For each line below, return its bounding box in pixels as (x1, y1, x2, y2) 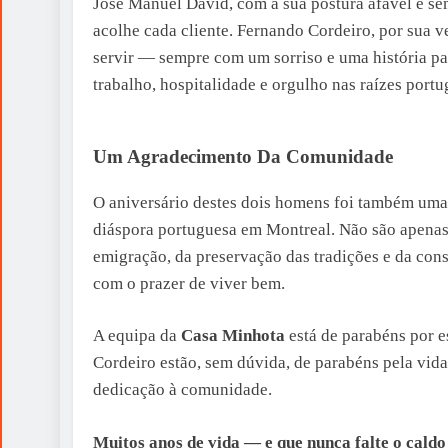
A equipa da (93, 326, 181, 345)
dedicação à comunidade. (93, 380, 272, 399)
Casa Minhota (181, 326, 285, 345)
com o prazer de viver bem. (93, 273, 285, 293)
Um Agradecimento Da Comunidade (93, 145, 393, 167)
